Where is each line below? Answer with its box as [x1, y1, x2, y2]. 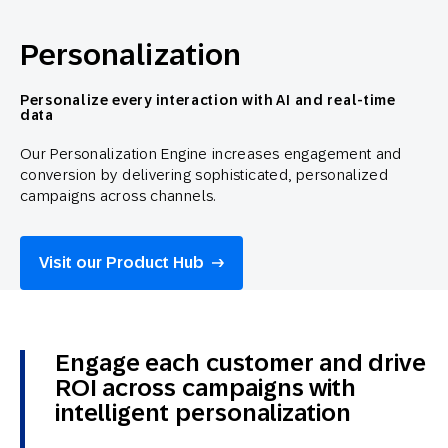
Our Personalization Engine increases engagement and [20, 145, 402, 163]
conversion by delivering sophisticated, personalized [20, 166, 389, 184]
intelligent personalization [55, 398, 352, 428]
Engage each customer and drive [55, 348, 427, 378]
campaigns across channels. [20, 187, 216, 205]
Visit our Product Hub [39, 253, 204, 273]
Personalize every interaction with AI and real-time [20, 92, 396, 109]
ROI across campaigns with [55, 373, 357, 403]
